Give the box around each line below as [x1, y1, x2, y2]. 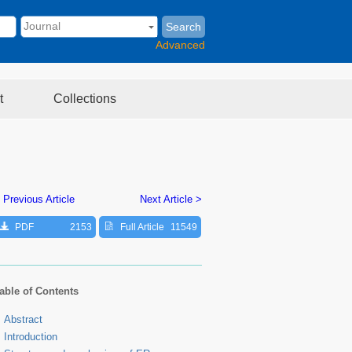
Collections [53, 92, 119, 105]
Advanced [156, 38, 205, 51]
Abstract [4, 313, 42, 325]
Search [166, 20, 201, 33]
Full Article [120, 221, 164, 233]
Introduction [4, 330, 57, 343]
